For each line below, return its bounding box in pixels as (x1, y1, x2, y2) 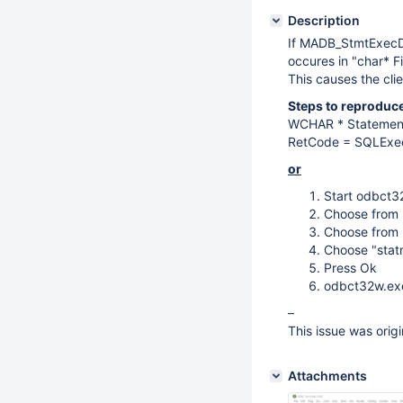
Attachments (288, 368, 367, 383)
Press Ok (324, 260, 377, 275)
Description (288, 13, 360, 28)
